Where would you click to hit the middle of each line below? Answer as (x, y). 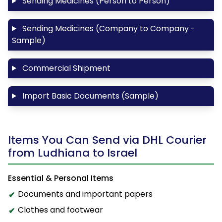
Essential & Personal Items (61, 178)
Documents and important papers (85, 194)
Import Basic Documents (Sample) (89, 96)
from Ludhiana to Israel (73, 153)
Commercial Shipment (65, 68)
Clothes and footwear (60, 210)
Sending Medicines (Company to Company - (108, 28)
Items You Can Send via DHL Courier (107, 140)
